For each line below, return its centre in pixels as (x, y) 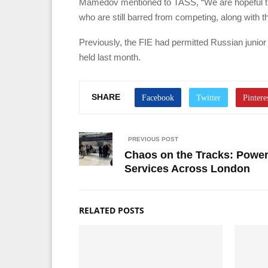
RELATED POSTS (112, 210)
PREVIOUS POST (153, 139)
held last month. (110, 57)
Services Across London (187, 168)
